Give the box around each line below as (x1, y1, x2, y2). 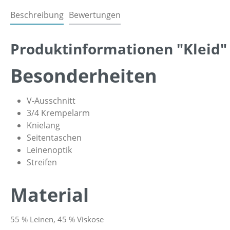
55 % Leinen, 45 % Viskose (10, 214, 104, 224)
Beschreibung (10, 9, 64, 21)
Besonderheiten (10, 63, 157, 88)
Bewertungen (69, 9, 121, 21)
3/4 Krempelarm (27, 107, 90, 119)
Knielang (27, 119, 60, 131)
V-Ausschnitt (27, 94, 75, 106)
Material (10, 182, 89, 207)
